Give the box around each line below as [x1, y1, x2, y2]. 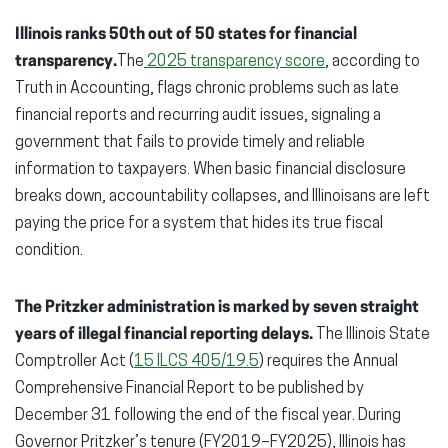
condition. [15, 242, 83, 259]
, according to [325, 53, 420, 70]
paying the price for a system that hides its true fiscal [15, 215, 383, 232]
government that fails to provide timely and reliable [15, 134, 365, 151]
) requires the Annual [259, 353, 398, 370]
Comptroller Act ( [15, 353, 134, 370]
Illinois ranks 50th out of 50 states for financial [15, 26, 357, 43]
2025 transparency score [144, 53, 325, 70]
